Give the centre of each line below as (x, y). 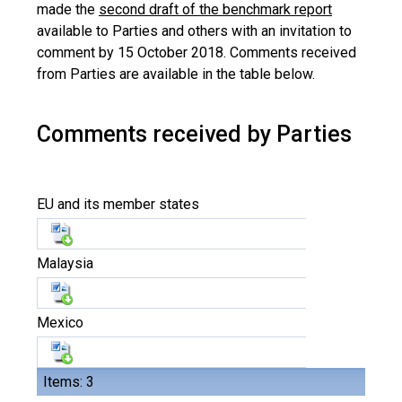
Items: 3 (69, 382)
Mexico (60, 323)
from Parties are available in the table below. (176, 74)
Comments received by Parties (194, 134)
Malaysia (65, 263)
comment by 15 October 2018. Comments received (197, 52)
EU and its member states (118, 204)
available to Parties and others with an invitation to (194, 31)
